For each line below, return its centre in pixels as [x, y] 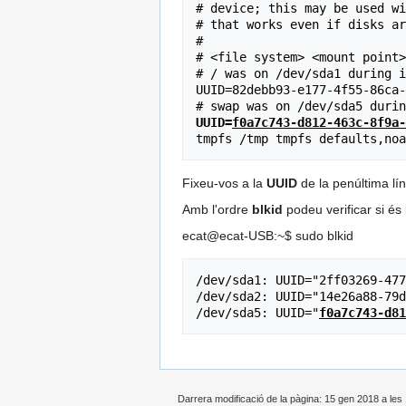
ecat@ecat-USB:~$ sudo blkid [268, 235]
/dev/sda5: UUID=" [257, 312]
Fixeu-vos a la [224, 183]
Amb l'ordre [217, 209]
